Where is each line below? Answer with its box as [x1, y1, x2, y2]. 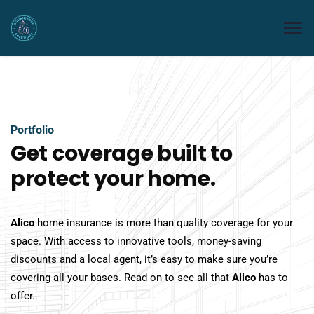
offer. [11, 289, 35, 302]
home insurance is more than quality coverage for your [34, 217, 293, 229]
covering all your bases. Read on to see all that [11, 271, 232, 284]
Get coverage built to [11, 139, 233, 168]
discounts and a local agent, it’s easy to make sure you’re [11, 253, 278, 266]
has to [256, 271, 288, 284]
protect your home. [11, 164, 216, 193]
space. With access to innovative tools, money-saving [11, 235, 261, 247]
